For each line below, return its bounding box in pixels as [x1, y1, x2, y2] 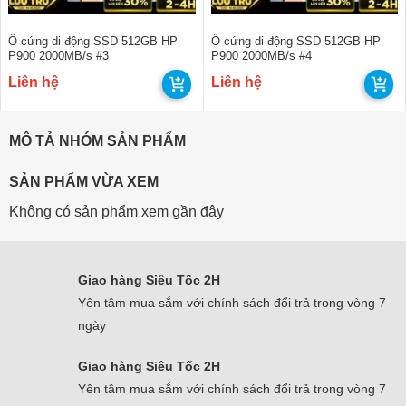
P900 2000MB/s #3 [8, 49, 109, 63]
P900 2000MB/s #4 [210, 49, 312, 63]
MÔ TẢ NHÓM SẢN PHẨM [9, 133, 186, 150]
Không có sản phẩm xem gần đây [9, 204, 224, 220]
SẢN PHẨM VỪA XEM [9, 174, 159, 190]
